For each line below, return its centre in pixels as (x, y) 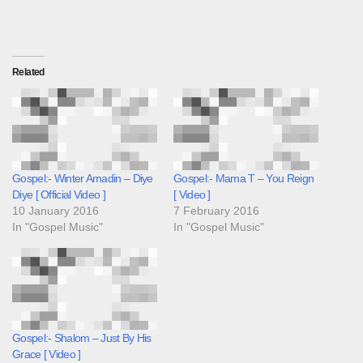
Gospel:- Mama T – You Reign (244, 179)
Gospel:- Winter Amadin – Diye (83, 179)
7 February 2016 (216, 211)
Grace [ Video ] (47, 354)
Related (28, 73)
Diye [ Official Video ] (59, 195)
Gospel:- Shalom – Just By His (82, 337)
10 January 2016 (56, 211)
